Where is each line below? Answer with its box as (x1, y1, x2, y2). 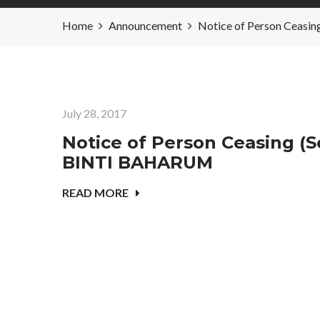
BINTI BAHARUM (62, 152, 213, 173)
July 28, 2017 (62, 106, 126, 120)
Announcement (109, 19, 182, 32)
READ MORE (62, 186, 129, 199)
